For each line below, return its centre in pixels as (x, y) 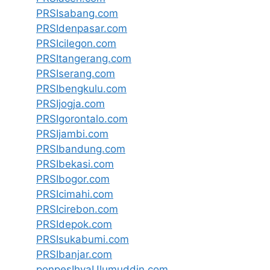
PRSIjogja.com (71, 104)
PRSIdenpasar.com (82, 29)
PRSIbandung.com (81, 149)
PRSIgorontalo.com (82, 119)
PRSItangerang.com (84, 59)
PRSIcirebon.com (77, 209)
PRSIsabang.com (77, 14)
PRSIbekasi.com (75, 164)
